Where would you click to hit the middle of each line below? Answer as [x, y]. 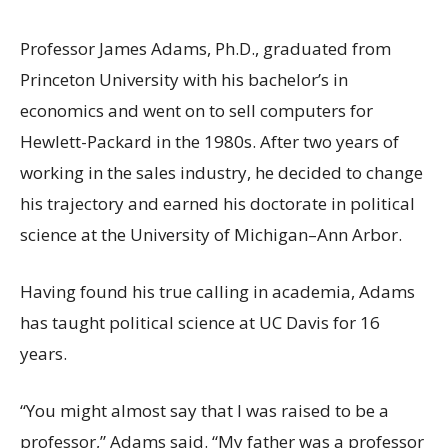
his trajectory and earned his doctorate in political [217, 204]
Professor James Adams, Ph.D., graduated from [205, 49]
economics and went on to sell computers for [196, 111]
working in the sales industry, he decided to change [221, 173]
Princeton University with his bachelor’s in [184, 80]
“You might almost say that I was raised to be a [204, 411]
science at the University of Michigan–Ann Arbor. [213, 235]
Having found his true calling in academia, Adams [217, 292]
